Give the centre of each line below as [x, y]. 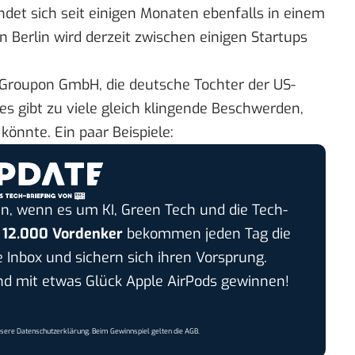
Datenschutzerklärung [53, 331]
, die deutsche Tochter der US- [197, 85]
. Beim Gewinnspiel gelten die [137, 331]
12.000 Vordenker [62, 233]
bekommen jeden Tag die [206, 233]
